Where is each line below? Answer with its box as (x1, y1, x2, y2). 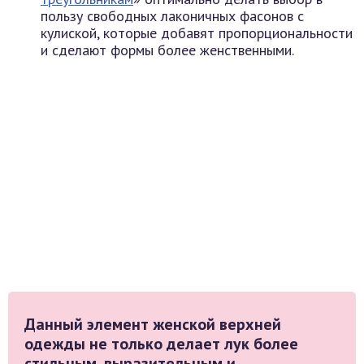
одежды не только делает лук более (24, 333, 298, 355)
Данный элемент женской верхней (24, 314, 281, 336)
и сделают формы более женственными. (41, 40, 294, 59)
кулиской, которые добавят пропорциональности (41, 23, 353, 42)
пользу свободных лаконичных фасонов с (41, 6, 304, 25)
